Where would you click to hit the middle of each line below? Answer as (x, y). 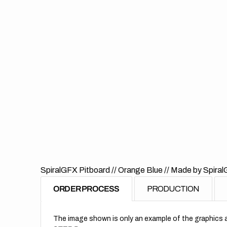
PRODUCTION (173, 189)
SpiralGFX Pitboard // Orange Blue (102, 170)
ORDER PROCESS (86, 189)
